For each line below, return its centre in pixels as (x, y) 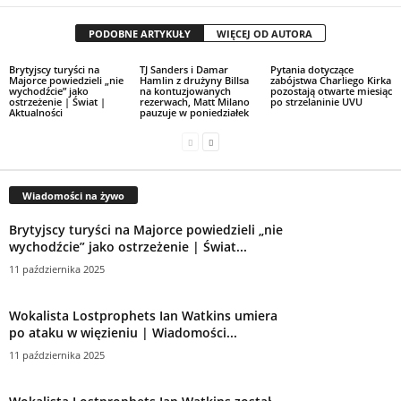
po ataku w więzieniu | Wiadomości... (123, 332)
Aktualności (36, 112)
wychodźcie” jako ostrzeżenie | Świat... (128, 246)
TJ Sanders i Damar (183, 69)
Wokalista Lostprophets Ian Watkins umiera (143, 315)
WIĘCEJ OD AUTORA (264, 34)
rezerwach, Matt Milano (194, 102)
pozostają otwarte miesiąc (331, 91)
